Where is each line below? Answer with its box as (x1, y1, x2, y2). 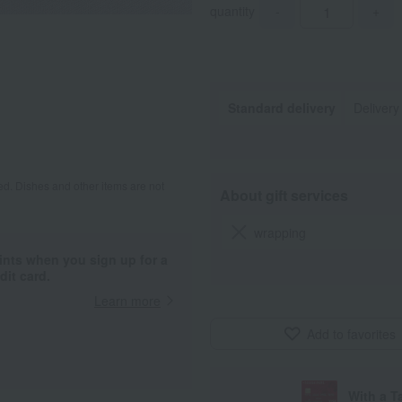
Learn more (94, 292, 161, 310)
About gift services (220, 185, 348, 205)
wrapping (253, 223, 306, 241)
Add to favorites (307, 325, 396, 343)
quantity (210, 2, 255, 20)
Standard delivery (228, 99, 336, 117)
